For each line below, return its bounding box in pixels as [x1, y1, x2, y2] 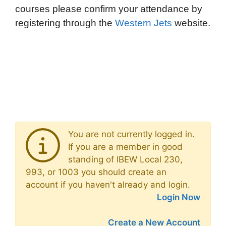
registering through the [15, 18, 115, 28]
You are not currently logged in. [68, 129, 195, 139]
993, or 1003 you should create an [26, 167, 166, 177]
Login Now [157, 192, 200, 202]
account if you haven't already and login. [26, 180, 190, 190]
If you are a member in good [68, 142, 183, 152]
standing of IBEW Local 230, [68, 154, 183, 164]
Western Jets [115, 18, 172, 28]
